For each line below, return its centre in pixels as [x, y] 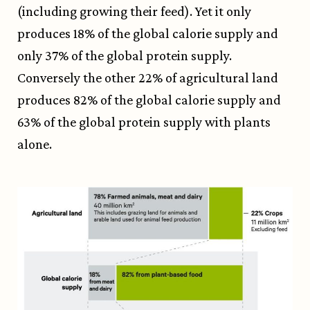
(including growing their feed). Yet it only [134, 11]
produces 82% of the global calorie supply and [149, 100]
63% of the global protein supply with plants [144, 122]
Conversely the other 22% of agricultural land [148, 78]
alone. [35, 144]
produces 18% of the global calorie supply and [148, 34]
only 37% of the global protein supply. [125, 56]
